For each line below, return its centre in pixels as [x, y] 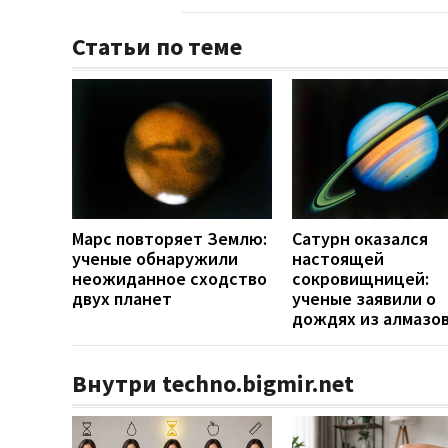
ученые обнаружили [155, 258]
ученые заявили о [364, 298]
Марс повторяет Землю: [169, 238]
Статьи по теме [157, 46]
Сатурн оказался [360, 238]
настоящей [338, 258]
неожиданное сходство [169, 278]
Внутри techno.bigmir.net [213, 383]
